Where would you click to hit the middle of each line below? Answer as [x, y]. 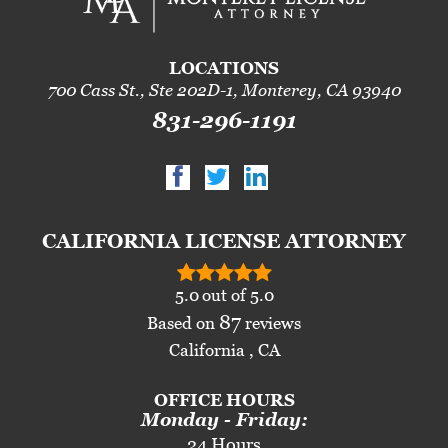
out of [225, 294]
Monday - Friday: [224, 419]
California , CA [224, 349]
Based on [183, 322]
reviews [271, 322]
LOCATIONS [224, 67]
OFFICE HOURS [224, 399]
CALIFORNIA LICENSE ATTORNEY [224, 240]
